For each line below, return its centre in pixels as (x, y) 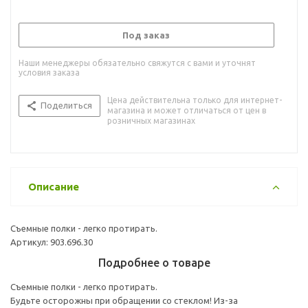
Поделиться (66, 105)
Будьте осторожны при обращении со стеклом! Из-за (124, 300)
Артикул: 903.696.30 (52, 242)
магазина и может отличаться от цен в (187, 110)
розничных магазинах (151, 120)
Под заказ (146, 35)
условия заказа (49, 72)
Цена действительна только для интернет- (195, 100)
